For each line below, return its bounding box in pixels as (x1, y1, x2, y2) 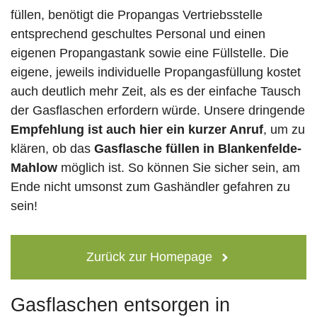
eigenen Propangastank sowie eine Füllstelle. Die (11, 46, 289, 61)
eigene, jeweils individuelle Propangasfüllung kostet (11, 65, 301, 80)
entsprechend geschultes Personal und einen (11, 27, 265, 42)
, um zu (263, 122, 305, 137)
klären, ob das (11, 142, 94, 156)
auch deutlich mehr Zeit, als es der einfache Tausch (11, 84, 301, 99)
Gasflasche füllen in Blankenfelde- (94, 142, 301, 156)
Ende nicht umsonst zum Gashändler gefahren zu (11, 180, 290, 195)
